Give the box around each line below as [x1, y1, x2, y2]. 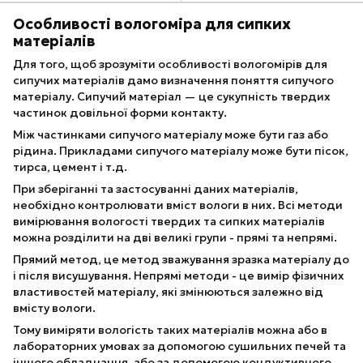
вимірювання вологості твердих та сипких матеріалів [13, 214, 325, 229]
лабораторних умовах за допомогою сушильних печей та [13, 339, 346, 354]
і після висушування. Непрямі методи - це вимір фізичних [13, 268, 344, 284]
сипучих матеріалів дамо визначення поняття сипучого [13, 73, 334, 88]
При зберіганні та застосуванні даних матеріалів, [13, 181, 298, 197]
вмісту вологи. [13, 301, 96, 316]
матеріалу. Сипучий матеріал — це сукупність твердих [13, 89, 331, 105]
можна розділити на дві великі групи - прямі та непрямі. [13, 230, 337, 246]
